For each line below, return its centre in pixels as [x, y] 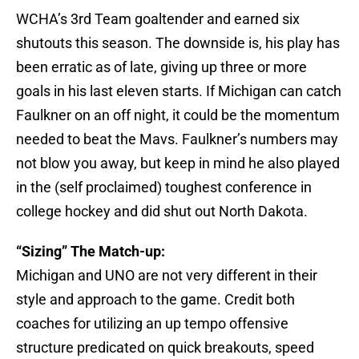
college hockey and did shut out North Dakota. [162, 212]
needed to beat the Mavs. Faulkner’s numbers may [177, 139]
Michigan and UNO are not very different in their [167, 276]
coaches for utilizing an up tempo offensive [152, 324]
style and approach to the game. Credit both [155, 300]
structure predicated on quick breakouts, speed [165, 348]
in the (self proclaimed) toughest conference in [164, 188]
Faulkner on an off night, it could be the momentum [178, 115]
